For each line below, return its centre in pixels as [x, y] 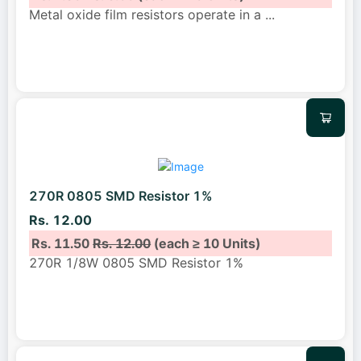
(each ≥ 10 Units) [206, 243]
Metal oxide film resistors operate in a [147, 14]
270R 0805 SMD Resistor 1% [121, 196]
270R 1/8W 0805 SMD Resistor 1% [136, 262]
